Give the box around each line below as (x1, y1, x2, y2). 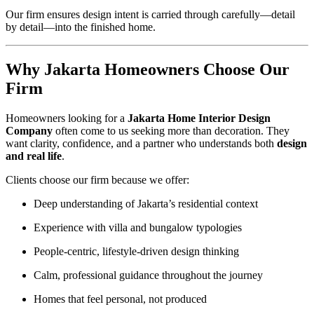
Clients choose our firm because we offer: (6, 173, 189, 186)
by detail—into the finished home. (6, 21, 156, 34)
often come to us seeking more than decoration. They (53, 124, 289, 137)
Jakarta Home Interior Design (128, 111, 271, 124)
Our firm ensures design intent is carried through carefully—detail (6, 8, 295, 21)
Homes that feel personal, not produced (34, 292, 207, 305)
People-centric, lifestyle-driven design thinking (34, 245, 239, 257)
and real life (6, 149, 62, 162)
